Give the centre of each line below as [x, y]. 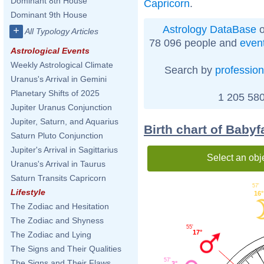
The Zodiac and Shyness [57, 220]
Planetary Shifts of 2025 [55, 93]
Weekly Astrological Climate [62, 65]
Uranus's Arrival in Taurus [58, 164]
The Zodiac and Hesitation [60, 206]
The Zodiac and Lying [51, 235]
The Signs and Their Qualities [66, 249]
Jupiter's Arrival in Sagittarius [64, 150]
